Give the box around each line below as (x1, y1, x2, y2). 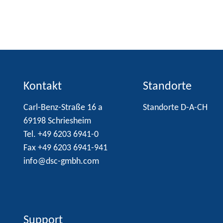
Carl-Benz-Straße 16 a (23, 103, 103, 112)
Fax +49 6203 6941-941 (23, 143, 108, 153)
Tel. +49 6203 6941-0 (23, 129, 99, 139)
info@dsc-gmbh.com (23, 156, 99, 166)
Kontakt (23, 80, 62, 93)
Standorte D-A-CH (143, 103, 208, 112)
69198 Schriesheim (23, 116, 91, 126)
